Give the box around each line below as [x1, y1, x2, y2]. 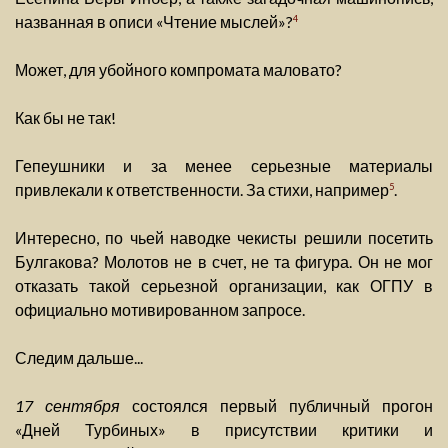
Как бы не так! [15, 108, 116, 128]
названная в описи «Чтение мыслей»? [15, 12, 293, 32]
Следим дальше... [15, 348, 143, 368]
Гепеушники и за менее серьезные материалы [15, 156, 433, 176]
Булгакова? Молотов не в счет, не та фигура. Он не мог [15, 252, 433, 272]
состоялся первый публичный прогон [120, 396, 433, 416]
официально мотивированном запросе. [15, 300, 305, 320]
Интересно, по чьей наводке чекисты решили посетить [15, 228, 433, 248]
